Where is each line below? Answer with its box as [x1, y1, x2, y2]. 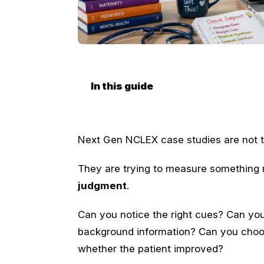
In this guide [91, 80, 153, 93]
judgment [78, 179, 127, 192]
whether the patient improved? [78, 242, 223, 255]
